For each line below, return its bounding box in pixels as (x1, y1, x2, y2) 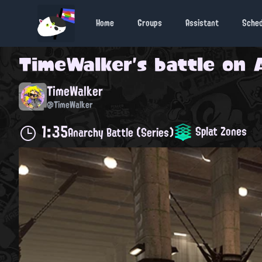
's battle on (132, 47, 253, 82)
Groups (137, 15, 162, 32)
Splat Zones (192, 120, 247, 142)
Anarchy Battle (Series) (68, 122, 174, 143)
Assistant (185, 15, 219, 32)
